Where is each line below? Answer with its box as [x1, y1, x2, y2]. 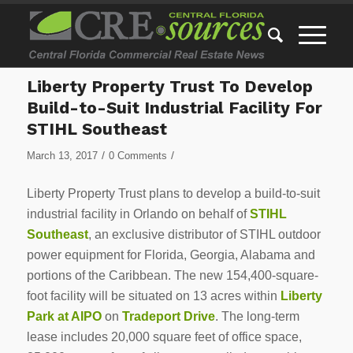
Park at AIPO [26, 309, 102, 323]
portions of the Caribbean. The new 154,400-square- [26, 268, 318, 282]
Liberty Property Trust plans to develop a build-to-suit [26, 186, 320, 200]
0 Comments [108, 150, 167, 162]
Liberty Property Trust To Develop [26, 76, 313, 96]
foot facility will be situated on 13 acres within [26, 288, 281, 303]
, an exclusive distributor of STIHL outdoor [87, 227, 321, 241]
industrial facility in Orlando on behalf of [26, 206, 250, 221]
